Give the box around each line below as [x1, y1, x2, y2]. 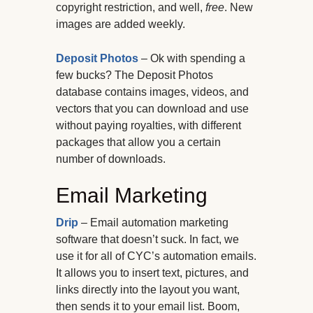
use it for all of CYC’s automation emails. [56, 250, 256, 263]
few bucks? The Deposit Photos [56, 69, 213, 82]
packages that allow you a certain [56, 136, 221, 149]
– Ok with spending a [138, 52, 245, 65]
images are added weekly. [56, 18, 185, 31]
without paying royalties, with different [56, 119, 241, 132]
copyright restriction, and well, [56, 1, 205, 14]
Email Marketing [56, 184, 208, 208]
